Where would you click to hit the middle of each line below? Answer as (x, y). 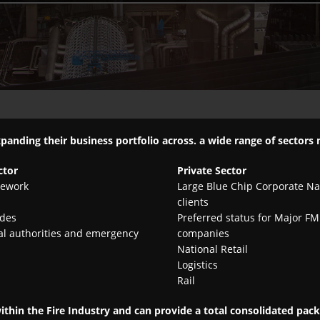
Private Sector (212, 171)
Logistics (198, 265)
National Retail (213, 249)
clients (193, 202)
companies (204, 234)
